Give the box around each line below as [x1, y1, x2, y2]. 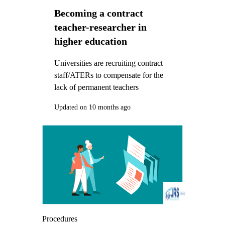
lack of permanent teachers [54, 83, 139, 92]
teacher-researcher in [54, 21, 147, 33]
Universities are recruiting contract [54, 59, 163, 68]
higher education [54, 35, 127, 47]
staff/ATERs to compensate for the [54, 71, 163, 80]
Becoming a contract [54, 7, 143, 19]
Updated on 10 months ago [54, 103, 131, 111]
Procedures [42, 214, 77, 223]
